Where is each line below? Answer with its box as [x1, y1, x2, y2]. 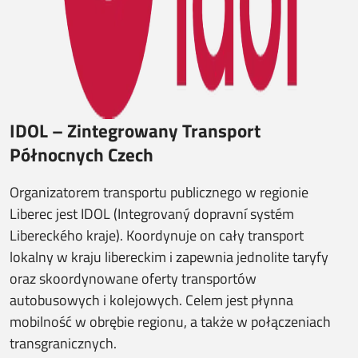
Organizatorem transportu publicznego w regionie [10, 181, 308, 203]
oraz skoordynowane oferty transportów [10, 268, 257, 289]
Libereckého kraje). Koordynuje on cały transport [10, 225, 304, 246]
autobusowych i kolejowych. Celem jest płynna [10, 289, 293, 311]
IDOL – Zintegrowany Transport [10, 117, 261, 145]
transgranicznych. [10, 332, 117, 354]
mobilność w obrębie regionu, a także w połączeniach [10, 311, 331, 332]
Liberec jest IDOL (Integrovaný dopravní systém [10, 203, 294, 225]
